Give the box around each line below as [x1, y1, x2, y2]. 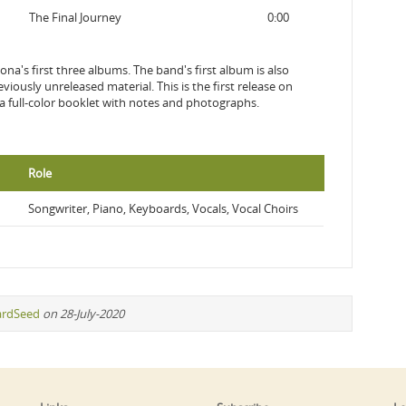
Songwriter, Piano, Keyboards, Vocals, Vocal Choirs [28, 200, 298, 217]
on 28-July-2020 [43, 305, 124, 322]
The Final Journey [28, 9, 121, 25]
